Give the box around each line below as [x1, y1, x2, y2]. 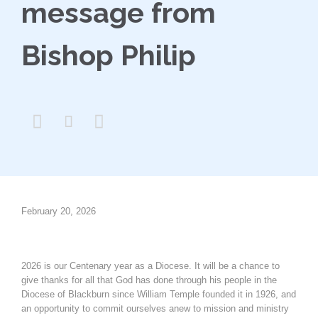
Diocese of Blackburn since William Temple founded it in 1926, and [21, 288, 296, 300]
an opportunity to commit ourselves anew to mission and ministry [21, 302, 289, 314]
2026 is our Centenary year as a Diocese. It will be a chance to [21, 260, 280, 271]
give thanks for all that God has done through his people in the [21, 274, 277, 285]
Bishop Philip [21, 38, 196, 72]
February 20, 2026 [21, 206, 96, 216]
